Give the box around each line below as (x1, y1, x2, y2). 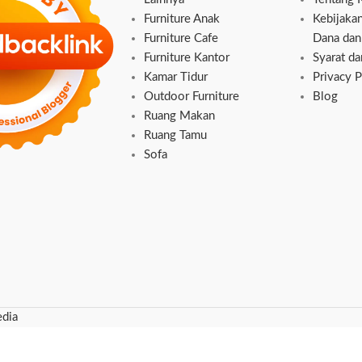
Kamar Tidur (143, 71, 208, 83)
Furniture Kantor (143, 52, 229, 64)
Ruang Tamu (143, 129, 207, 141)
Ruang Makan (143, 110, 215, 122)
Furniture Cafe (143, 32, 218, 44)
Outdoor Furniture (143, 90, 239, 103)
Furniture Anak (143, 13, 220, 25)
